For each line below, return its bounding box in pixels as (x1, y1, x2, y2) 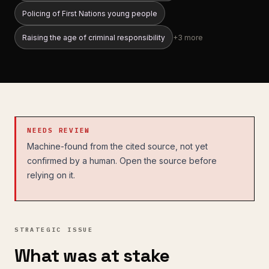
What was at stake (14, 244, 170, 267)
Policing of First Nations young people (22, 8, 157, 18)
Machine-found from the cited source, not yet (27, 141, 208, 151)
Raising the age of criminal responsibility (22, 32, 165, 42)
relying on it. (27, 170, 75, 180)
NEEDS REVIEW (27, 126, 91, 134)
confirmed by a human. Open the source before (27, 156, 217, 166)
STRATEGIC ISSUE (14, 226, 94, 234)
